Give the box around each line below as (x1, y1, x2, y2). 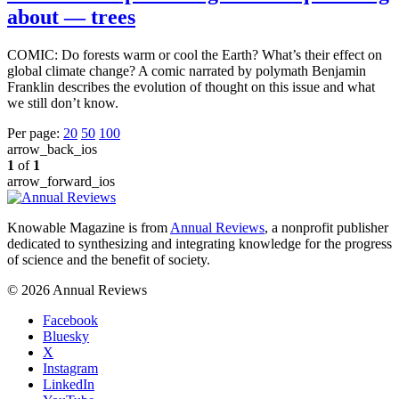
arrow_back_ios (7, 141, 97, 157)
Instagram (43, 360, 98, 376)
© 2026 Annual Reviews (7, 281, 147, 297)
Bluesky (43, 328, 89, 344)
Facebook (43, 312, 98, 328)
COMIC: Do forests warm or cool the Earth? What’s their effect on (7, 46, 382, 62)
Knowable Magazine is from (7, 219, 170, 235)
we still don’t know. (7, 94, 118, 110)
